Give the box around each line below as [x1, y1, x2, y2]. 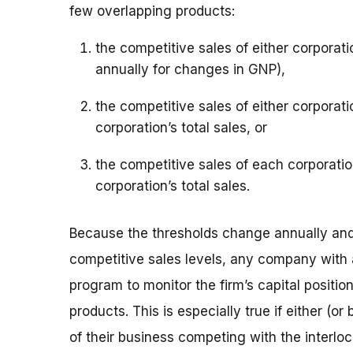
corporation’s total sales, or [95, 120, 267, 136]
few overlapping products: [69, 3, 235, 20]
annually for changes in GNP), [95, 61, 285, 78]
